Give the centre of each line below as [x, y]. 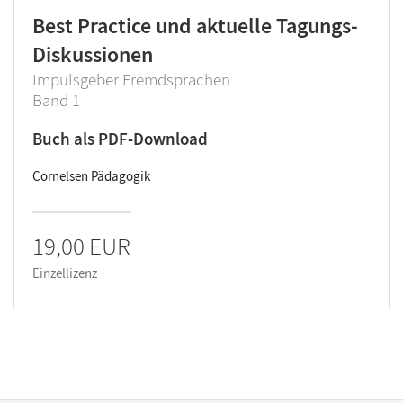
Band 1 [56, 100]
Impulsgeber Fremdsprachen [131, 79]
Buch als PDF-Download [120, 139]
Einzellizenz [65, 273]
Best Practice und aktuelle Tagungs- [195, 26]
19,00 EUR [81, 246]
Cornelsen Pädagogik [91, 176]
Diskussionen [93, 54]
